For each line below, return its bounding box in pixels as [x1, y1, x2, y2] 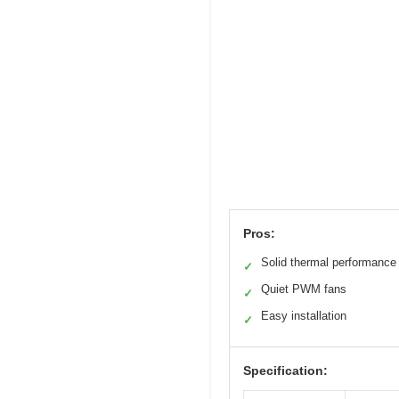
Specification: [243, 363, 328, 379]
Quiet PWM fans [261, 282, 346, 297]
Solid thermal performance [261, 256, 396, 270]
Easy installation [261, 309, 346, 323]
